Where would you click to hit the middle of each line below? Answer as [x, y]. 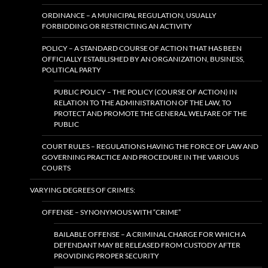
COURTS [56, 168]
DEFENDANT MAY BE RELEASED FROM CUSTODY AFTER [147, 245]
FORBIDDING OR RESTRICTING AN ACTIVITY [117, 26]
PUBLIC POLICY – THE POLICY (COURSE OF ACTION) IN [145, 92]
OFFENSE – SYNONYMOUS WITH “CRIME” [111, 212]
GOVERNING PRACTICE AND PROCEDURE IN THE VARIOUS [140, 157]
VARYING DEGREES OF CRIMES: [83, 190]
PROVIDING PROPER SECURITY [106, 256]
